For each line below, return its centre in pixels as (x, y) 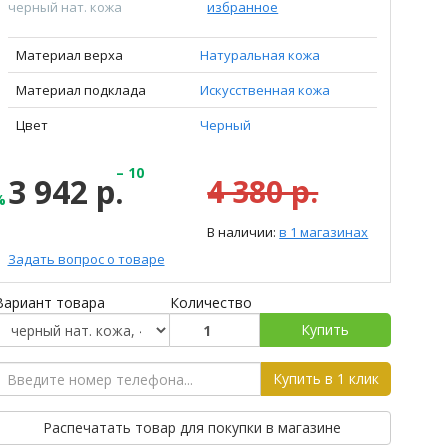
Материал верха (69, 55)
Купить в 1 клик (325, 378)
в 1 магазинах (324, 232)
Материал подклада (80, 90)
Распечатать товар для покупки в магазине (192, 427)
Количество (210, 302)
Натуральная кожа (259, 55)
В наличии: (243, 232)
